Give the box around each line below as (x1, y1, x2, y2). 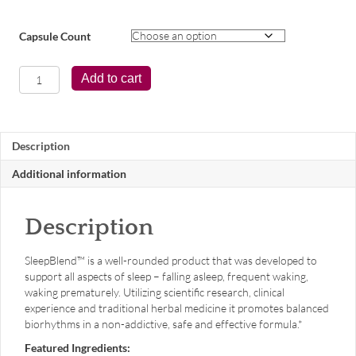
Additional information (12, 166, 126, 180)
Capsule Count (19, 29, 91, 43)
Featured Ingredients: (25, 340, 130, 354)
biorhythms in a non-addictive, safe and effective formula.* (25, 316, 303, 331)
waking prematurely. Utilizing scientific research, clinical (25, 284, 284, 299)
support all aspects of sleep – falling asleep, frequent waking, (25, 269, 308, 283)
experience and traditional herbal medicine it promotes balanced (25, 300, 329, 315)
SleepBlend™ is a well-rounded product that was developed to (25, 253, 317, 267)
